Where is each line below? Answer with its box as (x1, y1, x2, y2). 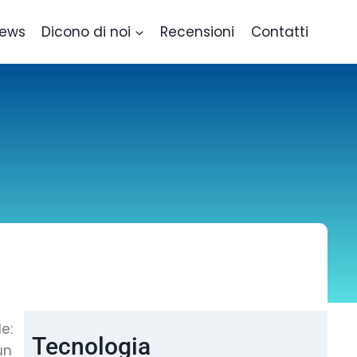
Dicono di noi (41, 22, 131, 41)
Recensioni (160, 22, 235, 41)
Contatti (250, 22, 308, 41)
